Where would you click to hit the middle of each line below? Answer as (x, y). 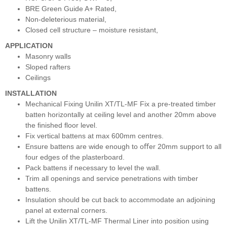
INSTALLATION (31, 93)
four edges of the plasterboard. (75, 157)
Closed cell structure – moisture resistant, (92, 30)
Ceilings (38, 77)
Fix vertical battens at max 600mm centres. (94, 136)
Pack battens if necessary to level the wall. (93, 167)
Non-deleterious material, (66, 19)
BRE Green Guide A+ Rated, (71, 8)
